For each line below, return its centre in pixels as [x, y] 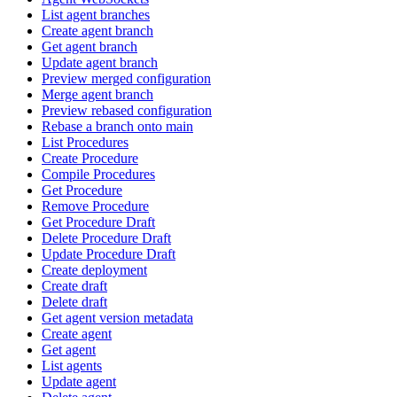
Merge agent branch [97, 94]
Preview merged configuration [126, 78]
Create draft [74, 285]
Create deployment [94, 269]
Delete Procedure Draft [106, 237]
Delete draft [74, 301]
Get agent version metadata [117, 317]
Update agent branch [100, 62]
